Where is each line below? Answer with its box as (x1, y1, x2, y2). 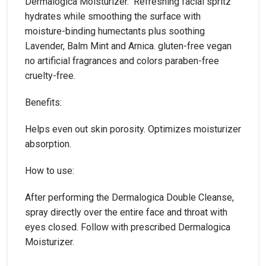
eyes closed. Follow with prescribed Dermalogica (24, 221, 230, 233)
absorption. (24, 138, 71, 150)
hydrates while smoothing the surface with (24, 11, 201, 22)
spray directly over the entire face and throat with (24, 207, 227, 218)
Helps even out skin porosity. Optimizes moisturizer (24, 123, 241, 135)
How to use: (24, 165, 74, 176)
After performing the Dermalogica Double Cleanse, (24, 192, 234, 203)
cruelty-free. (24, 70, 75, 81)
